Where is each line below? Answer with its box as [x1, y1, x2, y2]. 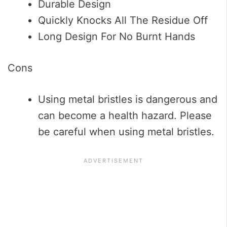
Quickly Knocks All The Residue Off [38, 14, 208, 26]
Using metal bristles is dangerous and [38, 93, 217, 105]
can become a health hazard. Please [38, 109, 212, 122]
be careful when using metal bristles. [38, 125, 214, 138]
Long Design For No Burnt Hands [38, 30, 195, 43]
